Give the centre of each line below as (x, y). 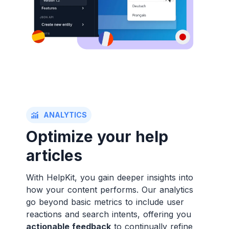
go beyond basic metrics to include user (105, 202)
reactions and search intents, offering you (108, 214)
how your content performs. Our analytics (109, 190)
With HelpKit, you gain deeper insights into (109, 178)
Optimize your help (97, 137)
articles (54, 156)
